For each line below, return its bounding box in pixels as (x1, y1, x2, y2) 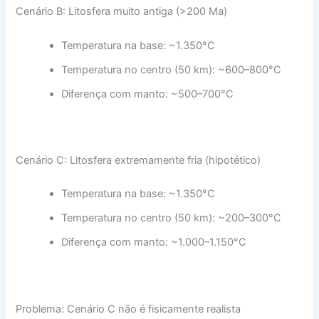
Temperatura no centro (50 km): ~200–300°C (61, 211, 282, 225)
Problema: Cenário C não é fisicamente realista (16, 302, 241, 315)
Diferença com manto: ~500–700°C (61, 87, 234, 100)
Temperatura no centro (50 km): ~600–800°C (61, 63, 282, 76)
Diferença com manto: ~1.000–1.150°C (61, 236, 247, 249)
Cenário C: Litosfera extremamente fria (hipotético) (16, 154, 261, 167)
